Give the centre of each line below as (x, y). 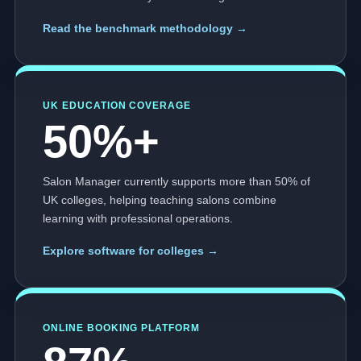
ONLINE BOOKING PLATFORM (122, 328)
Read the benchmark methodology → (145, 29)
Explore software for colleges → (131, 251)
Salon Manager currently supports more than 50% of (176, 182)
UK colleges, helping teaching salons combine (160, 200)
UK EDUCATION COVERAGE (117, 106)
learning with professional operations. (138, 219)
